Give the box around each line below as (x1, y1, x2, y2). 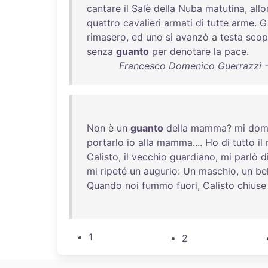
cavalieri (123, 17, 161, 29)
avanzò (176, 31, 209, 43)
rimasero (87, 31, 126, 43)
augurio (144, 165, 178, 177)
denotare (170, 45, 211, 57)
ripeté (100, 165, 127, 177)
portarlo (87, 136, 124, 148)
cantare (87, 2, 121, 14)
